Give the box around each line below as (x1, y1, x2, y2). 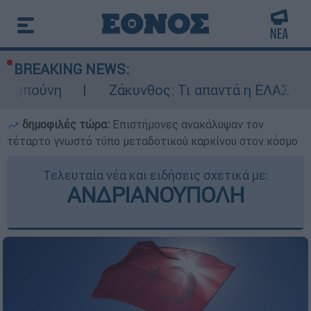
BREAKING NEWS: (14, 60, 129, 78)
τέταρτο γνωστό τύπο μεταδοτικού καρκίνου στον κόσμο (7, 134, 298, 148)
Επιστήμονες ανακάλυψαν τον (112, 117, 264, 131)
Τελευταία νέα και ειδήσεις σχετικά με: (42, 167, 269, 183)
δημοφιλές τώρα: (19, 117, 112, 131)
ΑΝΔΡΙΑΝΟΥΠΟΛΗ (67, 181, 244, 208)
